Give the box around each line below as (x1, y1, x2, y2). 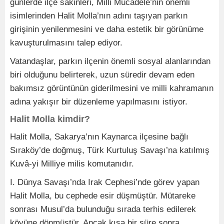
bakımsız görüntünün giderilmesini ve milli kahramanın (10, 83, 213, 93)
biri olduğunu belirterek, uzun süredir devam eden (10, 70, 194, 80)
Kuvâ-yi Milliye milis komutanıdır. (10, 159, 134, 169)
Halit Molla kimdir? (10, 114, 90, 124)
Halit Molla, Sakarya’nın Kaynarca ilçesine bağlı (10, 132, 188, 142)
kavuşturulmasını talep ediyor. (10, 38, 122, 48)
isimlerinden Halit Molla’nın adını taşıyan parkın (10, 11, 187, 21)
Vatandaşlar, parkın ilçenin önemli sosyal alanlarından (10, 56, 210, 66)
